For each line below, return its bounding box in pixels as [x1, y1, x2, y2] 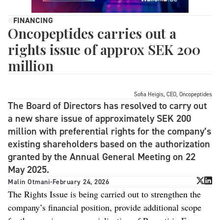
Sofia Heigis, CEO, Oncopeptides [134, 90, 212, 99]
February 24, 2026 [52, 177, 109, 187]
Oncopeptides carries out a [8, 24, 176, 43]
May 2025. [8, 163, 49, 176]
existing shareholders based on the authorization [8, 137, 210, 151]
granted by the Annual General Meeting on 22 [8, 150, 195, 164]
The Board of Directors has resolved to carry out [8, 99, 207, 112]
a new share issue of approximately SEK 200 [8, 112, 191, 125]
